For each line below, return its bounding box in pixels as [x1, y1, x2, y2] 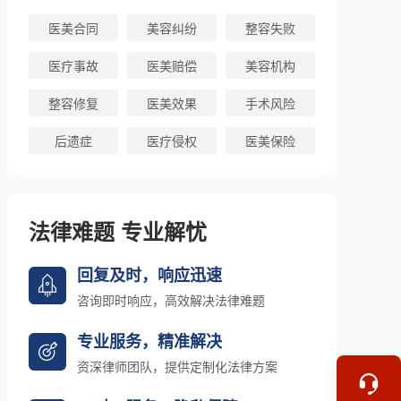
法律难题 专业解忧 [29, 216, 207, 246]
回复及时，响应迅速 [77, 263, 222, 286]
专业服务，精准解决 [77, 329, 222, 353]
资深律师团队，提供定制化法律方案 [77, 357, 277, 375]
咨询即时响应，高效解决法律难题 [77, 291, 265, 309]
